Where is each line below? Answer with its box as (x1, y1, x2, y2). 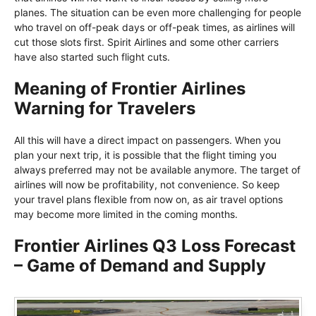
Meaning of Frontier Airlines (14, 78, 245, 99)
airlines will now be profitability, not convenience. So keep (14, 178, 280, 191)
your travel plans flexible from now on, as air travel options (14, 193, 283, 206)
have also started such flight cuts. (14, 51, 170, 63)
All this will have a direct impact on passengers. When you (14, 134, 281, 147)
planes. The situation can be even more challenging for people (14, 6, 301, 19)
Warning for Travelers (14, 98, 195, 119)
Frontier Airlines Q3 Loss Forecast (14, 236, 296, 257)
